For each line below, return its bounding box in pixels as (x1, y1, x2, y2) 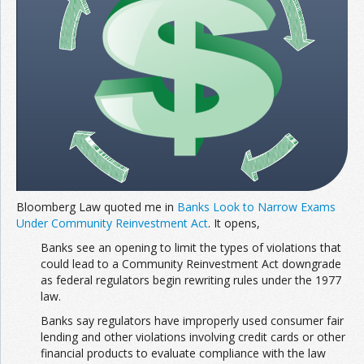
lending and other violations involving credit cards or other (41, 328, 345, 344)
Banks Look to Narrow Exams (177, 198, 336, 214)
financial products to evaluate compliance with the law (41, 344, 326, 361)
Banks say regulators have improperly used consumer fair (41, 312, 344, 328)
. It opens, (208, 214, 260, 231)
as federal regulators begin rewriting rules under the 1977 (41, 271, 341, 288)
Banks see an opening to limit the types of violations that (41, 239, 341, 255)
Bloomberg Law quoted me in (16, 198, 177, 214)
